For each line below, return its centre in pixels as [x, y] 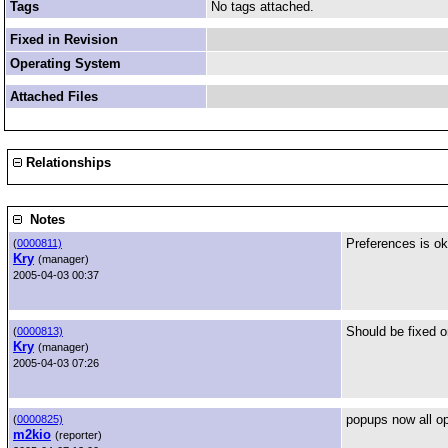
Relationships [66, 162]
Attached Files [54, 96]
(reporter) [78, 435]
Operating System [65, 63]
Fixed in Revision [64, 39]
